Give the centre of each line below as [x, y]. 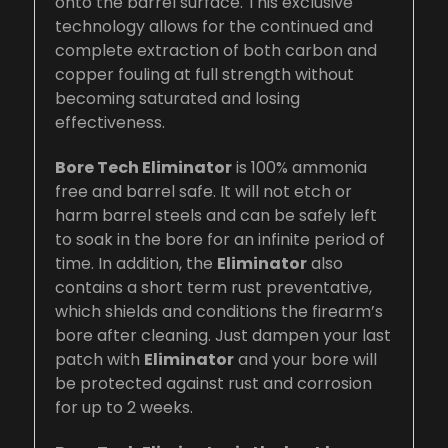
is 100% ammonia [299, 167]
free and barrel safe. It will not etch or [203, 191]
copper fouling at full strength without [204, 74]
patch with [99, 359]
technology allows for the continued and [214, 26]
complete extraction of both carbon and [216, 50]
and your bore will [305, 359]
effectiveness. [110, 122]
